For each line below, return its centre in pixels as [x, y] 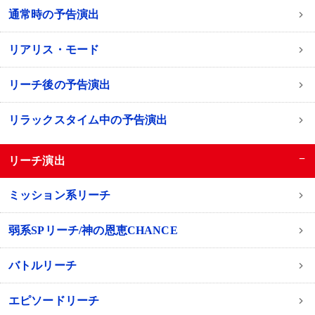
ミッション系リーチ [59, 195]
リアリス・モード [54, 49]
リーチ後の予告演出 [59, 84]
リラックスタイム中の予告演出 [88, 120]
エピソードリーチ [54, 300]
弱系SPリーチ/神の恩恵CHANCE [93, 230]
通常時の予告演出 [54, 14]
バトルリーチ [42, 265]
